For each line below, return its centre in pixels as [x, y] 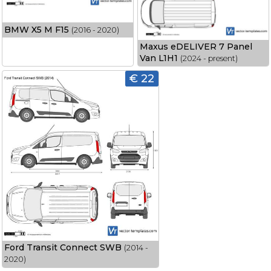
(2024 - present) [209, 59]
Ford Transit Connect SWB [63, 248]
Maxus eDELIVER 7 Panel [196, 47]
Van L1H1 [158, 58]
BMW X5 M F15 [36, 29]
